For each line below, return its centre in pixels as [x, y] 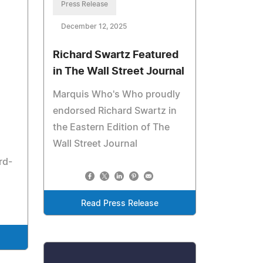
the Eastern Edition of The [112, 127]
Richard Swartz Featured [116, 55]
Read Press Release [120, 203]
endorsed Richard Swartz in [115, 111]
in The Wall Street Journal [119, 71]
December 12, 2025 [94, 26]
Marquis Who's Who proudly [117, 94]
